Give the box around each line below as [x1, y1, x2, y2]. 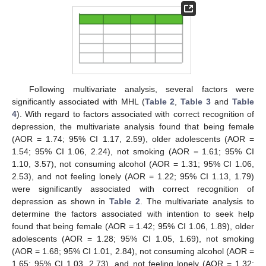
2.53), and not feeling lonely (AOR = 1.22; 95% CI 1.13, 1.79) [12, 171, 254, 181]
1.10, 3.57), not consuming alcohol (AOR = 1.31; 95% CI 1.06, [12, 159, 254, 169]
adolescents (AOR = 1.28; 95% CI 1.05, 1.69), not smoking [12, 233, 254, 243]
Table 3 [180, 96, 211, 106]
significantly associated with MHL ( [12, 96, 145, 106]
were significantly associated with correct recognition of [12, 183, 254, 194]
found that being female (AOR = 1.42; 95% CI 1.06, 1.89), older [12, 221, 254, 231]
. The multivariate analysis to [140, 196, 255, 206]
